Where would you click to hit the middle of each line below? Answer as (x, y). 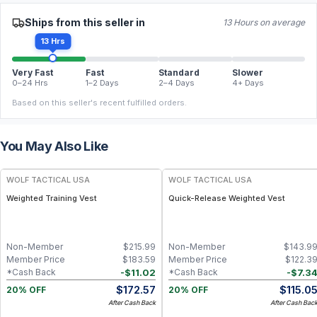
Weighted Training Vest (52, 198)
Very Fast (33, 73)
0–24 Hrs (30, 83)
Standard (179, 73)
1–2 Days (102, 83)
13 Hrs (53, 41)
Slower (247, 73)
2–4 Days (177, 83)
